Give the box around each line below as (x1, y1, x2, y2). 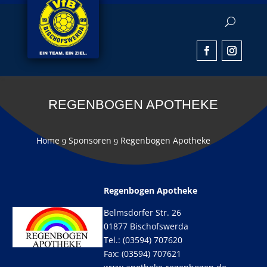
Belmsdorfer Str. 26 (104, 207, 181, 218)
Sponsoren (68, 135, 111, 146)
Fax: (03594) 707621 (104, 248, 181, 259)
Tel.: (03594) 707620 (104, 234, 182, 246)
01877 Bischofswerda (104, 221, 188, 232)
